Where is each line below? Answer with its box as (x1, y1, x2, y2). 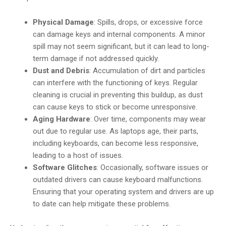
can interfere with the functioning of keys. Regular (33, 78, 198, 87)
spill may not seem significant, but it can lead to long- (33, 41, 210, 51)
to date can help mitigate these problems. (33, 199, 171, 208)
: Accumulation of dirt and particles (89, 66, 206, 75)
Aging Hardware (33, 114, 91, 124)
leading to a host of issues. (33, 150, 124, 160)
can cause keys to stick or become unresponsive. (33, 102, 198, 111)
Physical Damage (33, 17, 94, 27)
